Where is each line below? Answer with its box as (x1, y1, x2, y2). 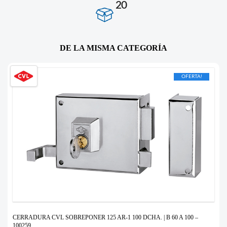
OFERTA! (181, 73, 202, 79)
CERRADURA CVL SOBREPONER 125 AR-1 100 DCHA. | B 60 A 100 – (13, 214, 198, 221)
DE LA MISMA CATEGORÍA (60, 43, 167, 52)
